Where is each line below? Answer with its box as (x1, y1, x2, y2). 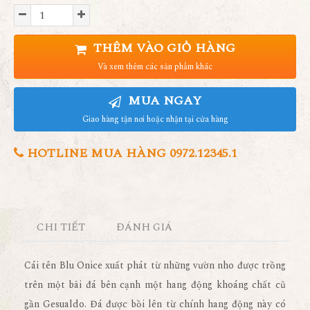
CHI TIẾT (36, 219, 85, 235)
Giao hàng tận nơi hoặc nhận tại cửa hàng (82, 113, 228, 126)
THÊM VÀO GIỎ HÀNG (90, 39, 235, 57)
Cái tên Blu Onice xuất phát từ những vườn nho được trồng (24, 258, 286, 273)
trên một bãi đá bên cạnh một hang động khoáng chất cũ (24, 277, 286, 292)
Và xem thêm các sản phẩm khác (98, 60, 212, 73)
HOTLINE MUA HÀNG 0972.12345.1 (24, 144, 237, 163)
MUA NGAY (125, 91, 201, 110)
